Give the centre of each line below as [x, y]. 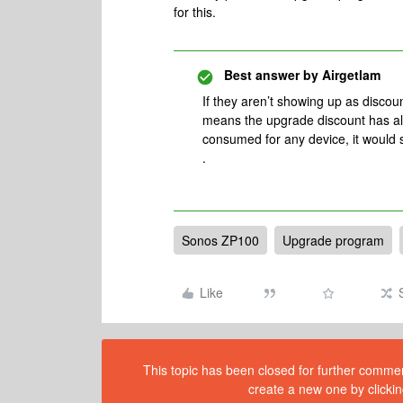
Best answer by [271, 75]
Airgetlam [349, 75]
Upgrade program [333, 240]
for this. [195, 12]
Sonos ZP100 [220, 240]
